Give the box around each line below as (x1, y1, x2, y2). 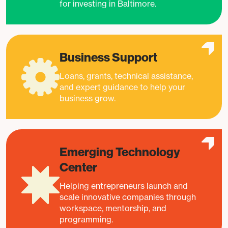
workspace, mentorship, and (60, 203, 166, 213)
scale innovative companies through (60, 192, 196, 202)
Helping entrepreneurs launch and (60, 181, 188, 191)
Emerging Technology (60, 145, 180, 159)
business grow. (60, 93, 116, 103)
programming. (60, 214, 113, 224)
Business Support (60, 50, 157, 65)
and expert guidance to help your (60, 82, 185, 92)
